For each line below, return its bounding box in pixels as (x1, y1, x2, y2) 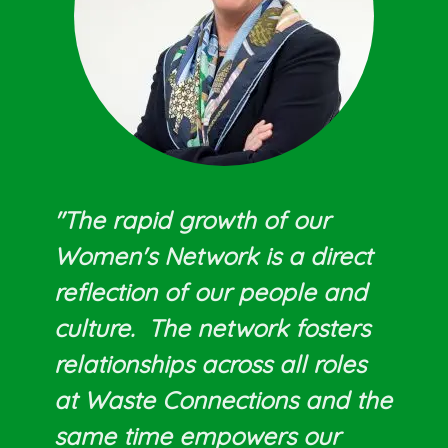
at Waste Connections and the (54, 384, 392, 415)
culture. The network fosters (54, 312, 370, 343)
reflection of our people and (54, 276, 367, 307)
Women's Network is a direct (54, 240, 372, 271)
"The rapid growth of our (54, 204, 330, 235)
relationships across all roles (54, 348, 366, 379)
